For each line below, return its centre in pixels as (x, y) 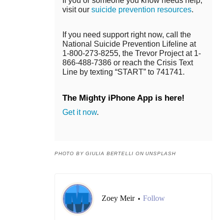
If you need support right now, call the (127, 35)
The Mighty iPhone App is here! (124, 98)
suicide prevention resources (141, 10)
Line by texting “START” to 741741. (124, 72)
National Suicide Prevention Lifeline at (129, 44)
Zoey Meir (119, 198)
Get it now (80, 112)
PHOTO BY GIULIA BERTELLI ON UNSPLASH (115, 154)
